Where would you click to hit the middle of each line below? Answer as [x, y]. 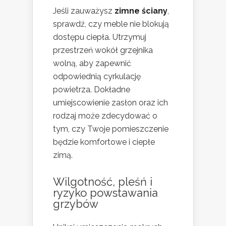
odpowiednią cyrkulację [97, 77]
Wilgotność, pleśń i [103, 182]
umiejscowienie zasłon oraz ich [110, 103]
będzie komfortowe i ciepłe [104, 142]
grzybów [76, 204]
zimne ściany [141, 11]
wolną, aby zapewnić [92, 64]
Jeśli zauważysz [84, 11]
